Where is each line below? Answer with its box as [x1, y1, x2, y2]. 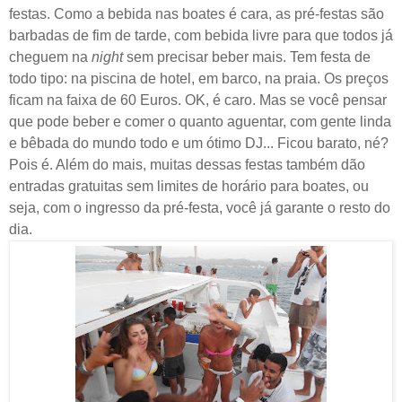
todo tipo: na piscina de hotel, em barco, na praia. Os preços [9, 71, 389, 86]
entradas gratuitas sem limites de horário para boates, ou [9, 179, 369, 194]
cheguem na [9, 49, 92, 65]
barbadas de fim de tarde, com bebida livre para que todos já [9, 28, 393, 43]
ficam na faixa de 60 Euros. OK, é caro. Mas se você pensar [9, 92, 387, 108]
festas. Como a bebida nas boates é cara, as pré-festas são [9, 6, 384, 22]
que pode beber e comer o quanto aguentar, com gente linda [9, 114, 391, 129]
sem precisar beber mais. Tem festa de [123, 49, 371, 65]
